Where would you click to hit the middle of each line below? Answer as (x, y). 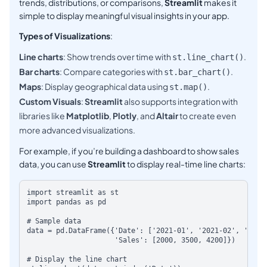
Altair (167, 116)
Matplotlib (88, 116)
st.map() (188, 87)
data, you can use (53, 164)
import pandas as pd (66, 202)
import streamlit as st (73, 193)
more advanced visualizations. (77, 130)
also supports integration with (180, 102)
